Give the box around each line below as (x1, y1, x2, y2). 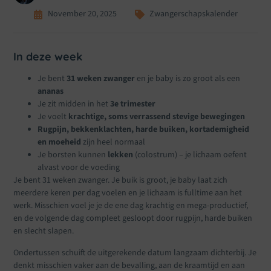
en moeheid (38, 136, 82, 149)
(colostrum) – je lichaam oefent (133, 149, 247, 162)
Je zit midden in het (38, 98, 111, 111)
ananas (38, 85, 64, 98)
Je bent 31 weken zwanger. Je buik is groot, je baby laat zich (13, 174, 228, 187)
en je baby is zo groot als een (135, 73, 241, 85)
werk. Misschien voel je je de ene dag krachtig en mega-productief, (13, 200, 249, 212)
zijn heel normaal (81, 136, 146, 149)
